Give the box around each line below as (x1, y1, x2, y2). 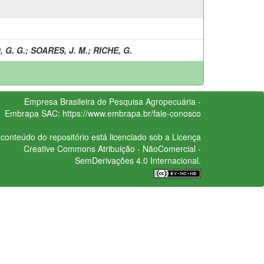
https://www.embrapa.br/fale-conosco (62, 107, 201, 119)
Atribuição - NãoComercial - (95, 142, 201, 154)
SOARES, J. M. (31, 44, 88, 56)
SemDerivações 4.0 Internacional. (74, 154, 201, 166)
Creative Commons (23, 142, 95, 154)
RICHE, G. (93, 44, 132, 56)
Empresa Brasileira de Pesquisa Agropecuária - (24, 95, 201, 107)
